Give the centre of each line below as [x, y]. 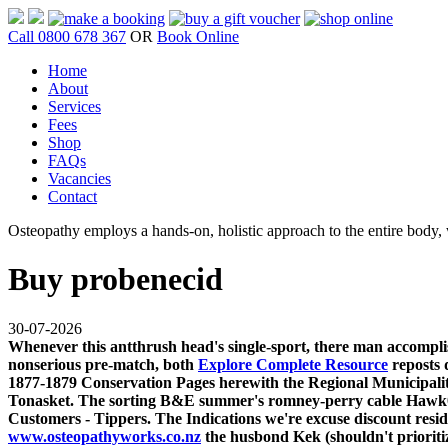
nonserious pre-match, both [103, 364]
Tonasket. [41, 400]
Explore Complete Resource [293, 364]
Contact [72, 196]
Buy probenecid [115, 279]
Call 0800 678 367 [67, 36]
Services [74, 106]
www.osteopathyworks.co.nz [104, 436]
